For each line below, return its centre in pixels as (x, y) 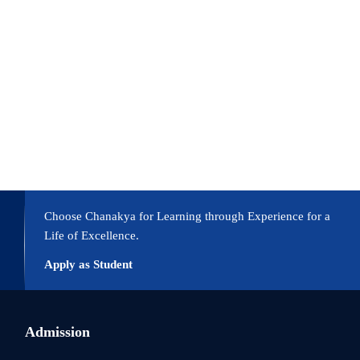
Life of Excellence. (91, 236)
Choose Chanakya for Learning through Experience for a (187, 217)
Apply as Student (88, 265)
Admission (57, 332)
